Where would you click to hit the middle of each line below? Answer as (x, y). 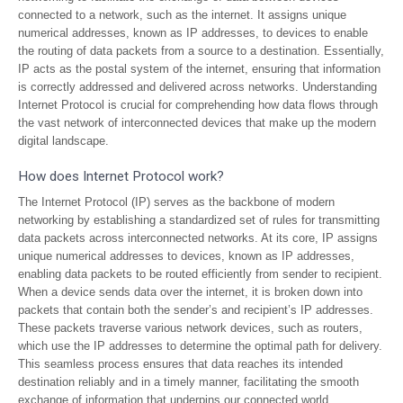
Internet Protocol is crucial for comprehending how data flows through (198, 105)
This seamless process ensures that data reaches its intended (180, 364)
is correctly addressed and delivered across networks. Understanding (197, 87)
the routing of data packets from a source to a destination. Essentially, (201, 51)
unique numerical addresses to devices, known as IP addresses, (186, 256)
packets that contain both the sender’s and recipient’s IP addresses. (196, 310)
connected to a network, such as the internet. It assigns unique (182, 15)
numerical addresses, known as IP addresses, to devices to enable (193, 33)
